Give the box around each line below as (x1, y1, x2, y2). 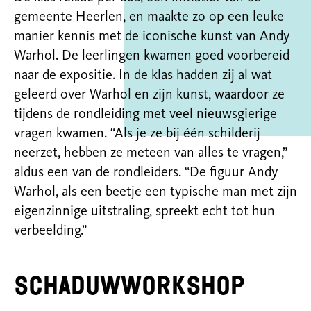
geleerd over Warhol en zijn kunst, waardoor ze (14, 88, 285, 102)
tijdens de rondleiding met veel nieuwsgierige (14, 108, 277, 121)
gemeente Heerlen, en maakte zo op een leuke (14, 10, 284, 24)
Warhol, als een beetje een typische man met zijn (14, 185, 297, 199)
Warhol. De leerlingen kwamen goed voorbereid (14, 49, 289, 63)
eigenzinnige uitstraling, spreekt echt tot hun (14, 205, 275, 219)
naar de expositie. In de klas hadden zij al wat (14, 69, 272, 83)
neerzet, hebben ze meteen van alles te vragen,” (14, 146, 287, 160)
